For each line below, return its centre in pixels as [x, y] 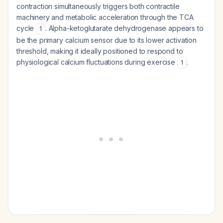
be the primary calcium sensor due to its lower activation [107, 40]
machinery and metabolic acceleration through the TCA [105, 17]
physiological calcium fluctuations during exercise [97, 62]
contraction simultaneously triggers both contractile [98, 6]
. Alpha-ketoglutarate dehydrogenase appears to [124, 28]
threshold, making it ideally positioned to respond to [100, 51]
